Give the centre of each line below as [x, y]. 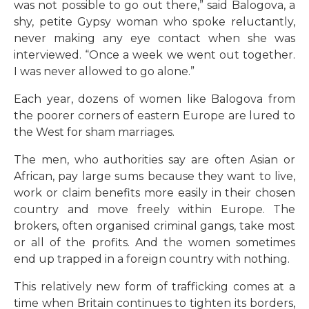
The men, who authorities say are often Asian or [154, 159]
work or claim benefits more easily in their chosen [154, 192]
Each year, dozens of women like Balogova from [154, 99]
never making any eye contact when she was [154, 38]
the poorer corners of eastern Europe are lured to [154, 115]
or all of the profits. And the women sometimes [154, 242]
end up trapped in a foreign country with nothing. [152, 259]
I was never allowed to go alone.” [104, 71]
